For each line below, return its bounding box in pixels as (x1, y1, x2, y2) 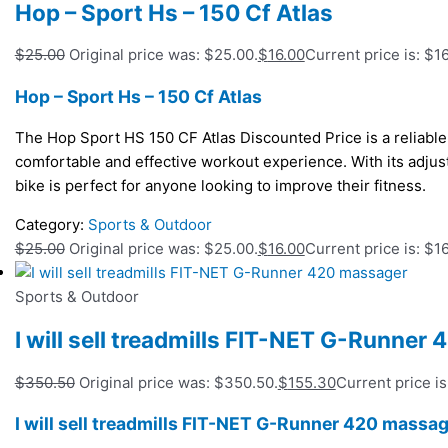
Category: (14, 215, 88, 235)
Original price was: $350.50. (78, 372, 278, 392)
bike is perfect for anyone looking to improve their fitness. (14, 176, 426, 196)
